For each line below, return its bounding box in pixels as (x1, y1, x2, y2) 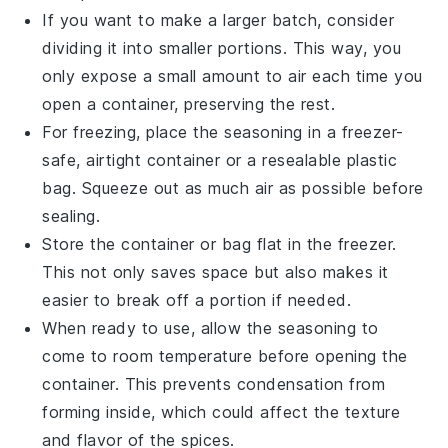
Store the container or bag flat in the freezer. (42, 233, 397, 254)
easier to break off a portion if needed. (42, 289, 352, 310)
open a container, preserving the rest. (42, 93, 336, 114)
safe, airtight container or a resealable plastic (42, 149, 398, 170)
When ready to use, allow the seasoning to (42, 317, 379, 338)
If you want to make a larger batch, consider (42, 9, 395, 30)
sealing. (42, 205, 101, 226)
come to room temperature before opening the (42, 345, 408, 366)
